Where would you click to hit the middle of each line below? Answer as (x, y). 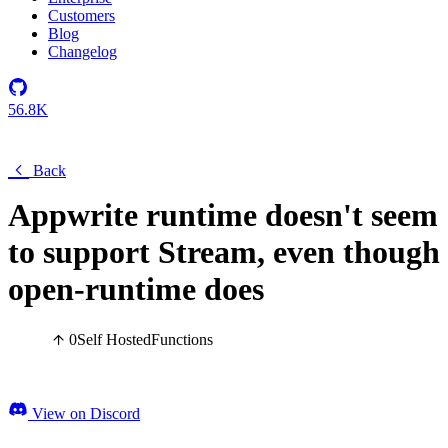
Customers (81, 15)
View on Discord (84, 414)
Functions (182, 340)
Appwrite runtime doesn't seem (223, 215)
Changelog (82, 51)
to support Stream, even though (224, 252)
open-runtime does (136, 289)
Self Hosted (114, 340)
